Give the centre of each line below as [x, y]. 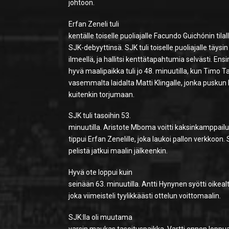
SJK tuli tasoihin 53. [100, 116]
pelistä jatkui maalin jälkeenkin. [118, 151]
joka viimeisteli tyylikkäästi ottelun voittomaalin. [145, 196]
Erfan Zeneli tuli [94, 24]
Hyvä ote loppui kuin [101, 173]
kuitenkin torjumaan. [102, 94]
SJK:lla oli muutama [101, 217]
